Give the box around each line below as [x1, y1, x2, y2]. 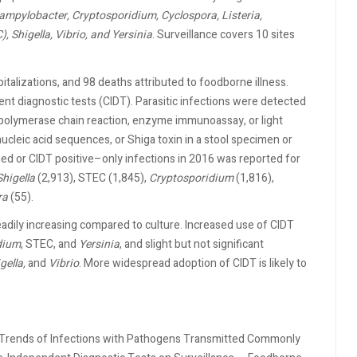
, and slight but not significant [120, 236, 264, 253]
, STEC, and [21, 236, 79, 253]
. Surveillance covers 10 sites [152, 26, 295, 43]
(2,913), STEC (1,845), [35, 169, 149, 186]
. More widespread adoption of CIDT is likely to [79, 255, 307, 272]
